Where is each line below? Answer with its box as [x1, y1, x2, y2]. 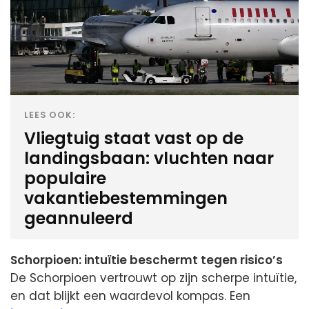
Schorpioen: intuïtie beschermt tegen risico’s [10, 251, 283, 268]
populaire [24, 166, 106, 190]
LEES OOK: [24, 108, 76, 121]
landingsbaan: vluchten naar [24, 146, 274, 170]
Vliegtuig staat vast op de [24, 126, 243, 150]
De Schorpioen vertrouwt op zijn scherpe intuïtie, [10, 269, 297, 286]
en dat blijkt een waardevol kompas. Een [10, 287, 250, 304]
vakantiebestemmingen [24, 186, 228, 210]
